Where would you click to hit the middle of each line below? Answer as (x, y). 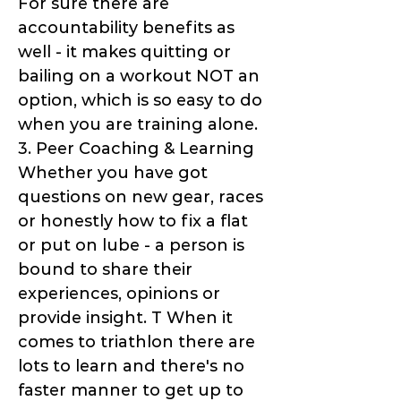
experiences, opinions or (119, 294)
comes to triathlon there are (137, 342)
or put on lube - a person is (131, 246)
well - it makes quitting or (124, 52)
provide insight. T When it (125, 318)
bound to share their (105, 270)
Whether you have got (113, 173)
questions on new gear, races (141, 197)
